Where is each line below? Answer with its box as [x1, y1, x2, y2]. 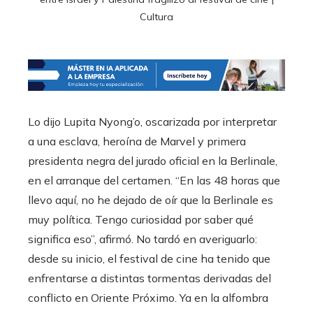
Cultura [140, 10, 173, 23]
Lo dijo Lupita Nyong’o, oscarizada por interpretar [28, 115, 277, 129]
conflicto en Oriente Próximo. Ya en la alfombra [28, 291, 268, 305]
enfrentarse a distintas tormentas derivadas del [28, 271, 271, 286]
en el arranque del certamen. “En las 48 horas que [28, 173, 280, 188]
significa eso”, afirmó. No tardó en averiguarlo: [28, 232, 257, 247]
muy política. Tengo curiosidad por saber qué [28, 212, 254, 227]
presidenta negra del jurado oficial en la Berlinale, [28, 154, 277, 168]
